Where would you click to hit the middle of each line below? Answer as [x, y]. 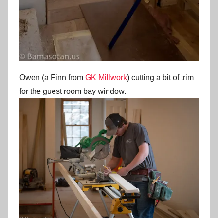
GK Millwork [106, 78]
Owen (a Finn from [52, 78]
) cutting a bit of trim [160, 78]
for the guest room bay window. [73, 91]
